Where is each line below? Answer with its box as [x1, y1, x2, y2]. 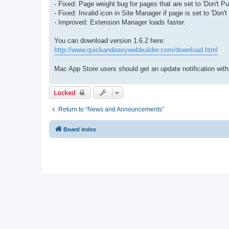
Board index [63, 126, 96, 132]
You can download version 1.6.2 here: [54, 36, 165, 44]
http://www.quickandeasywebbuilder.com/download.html [54, 45, 218, 54]
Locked [54, 87, 76, 97]
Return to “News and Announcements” [58, 105, 164, 113]
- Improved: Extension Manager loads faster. [54, 18, 186, 26]
